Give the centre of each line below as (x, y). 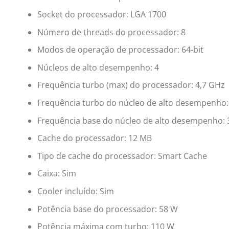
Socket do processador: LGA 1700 (101, 15)
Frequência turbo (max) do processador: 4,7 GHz (131, 85)
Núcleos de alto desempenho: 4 (98, 67)
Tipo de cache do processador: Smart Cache (122, 156)
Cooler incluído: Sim (75, 191)
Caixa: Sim (56, 174)
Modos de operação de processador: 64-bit (120, 50)
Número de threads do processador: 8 (111, 32)
